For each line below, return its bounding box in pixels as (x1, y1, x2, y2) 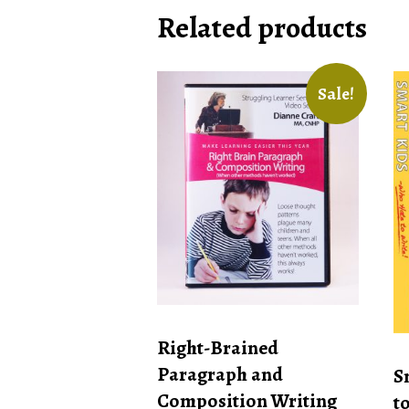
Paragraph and (157, 361, 283, 388)
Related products (157, 6, 367, 47)
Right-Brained (157, 334, 278, 362)
